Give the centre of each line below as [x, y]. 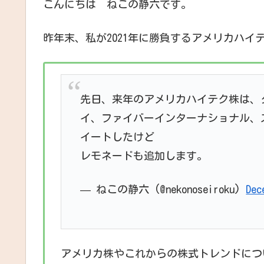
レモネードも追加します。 [144, 156]
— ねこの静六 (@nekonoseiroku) [163, 189]
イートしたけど [118, 137]
